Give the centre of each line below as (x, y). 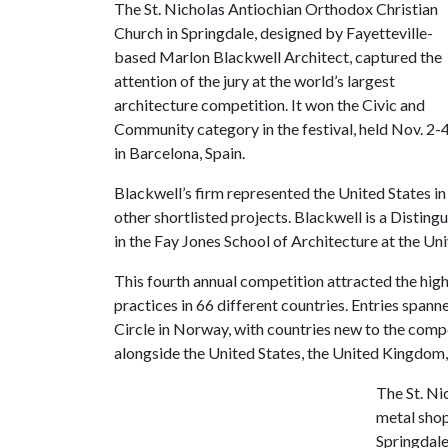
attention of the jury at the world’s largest (254, 80)
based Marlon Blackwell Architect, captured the (278, 56)
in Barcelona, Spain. (179, 152)
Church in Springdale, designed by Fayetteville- (273, 32)
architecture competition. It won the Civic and (269, 104)
